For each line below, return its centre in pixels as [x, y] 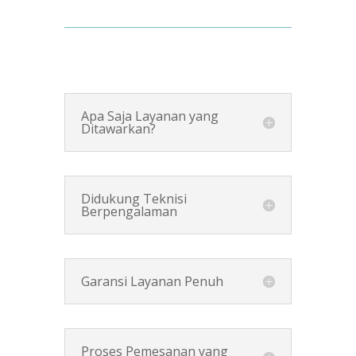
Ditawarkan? [118, 128]
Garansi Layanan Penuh [152, 281]
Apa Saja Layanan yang [149, 116]
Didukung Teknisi [133, 198]
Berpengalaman [129, 211]
